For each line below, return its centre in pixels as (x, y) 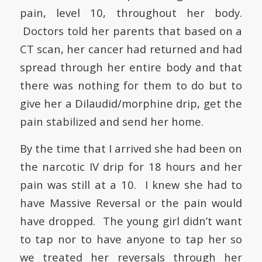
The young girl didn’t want (171, 221)
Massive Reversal (95, 203)
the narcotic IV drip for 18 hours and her (131, 167)
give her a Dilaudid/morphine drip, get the (131, 103)
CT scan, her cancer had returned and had (131, 49)
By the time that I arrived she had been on (131, 149)
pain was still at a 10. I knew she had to (131, 185)
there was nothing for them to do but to (131, 85)
